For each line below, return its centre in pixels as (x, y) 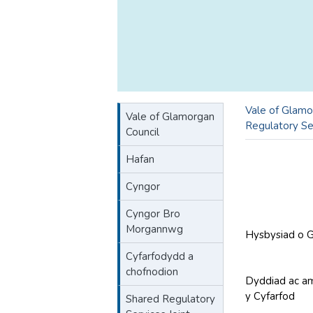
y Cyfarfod (270, 296)
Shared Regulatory (170, 299)
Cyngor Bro (153, 214)
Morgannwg (154, 229)
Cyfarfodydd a (160, 256)
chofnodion (152, 272)
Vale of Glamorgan (170, 117)
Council (143, 132)
